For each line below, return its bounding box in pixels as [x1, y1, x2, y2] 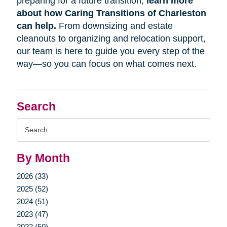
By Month [16, 152, 70, 165]
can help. [16, 20, 56, 31]
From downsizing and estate [56, 20, 173, 31]
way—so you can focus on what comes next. [16, 58, 197, 69]
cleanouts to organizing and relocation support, [16, 33, 206, 44]
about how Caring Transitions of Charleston [16, 8, 206, 18]
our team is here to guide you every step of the [16, 46, 205, 56]
